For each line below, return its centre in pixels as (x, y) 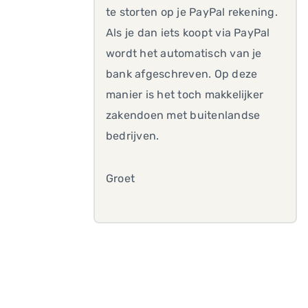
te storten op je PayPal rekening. (192, 12)
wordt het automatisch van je (184, 53)
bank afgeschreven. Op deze (182, 74)
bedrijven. (133, 136)
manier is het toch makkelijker (185, 95)
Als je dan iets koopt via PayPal (188, 33)
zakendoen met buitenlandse (183, 115)
